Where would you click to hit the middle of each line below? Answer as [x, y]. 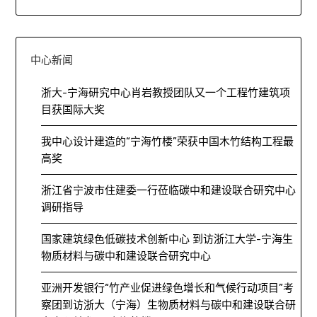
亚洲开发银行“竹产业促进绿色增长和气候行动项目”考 [168, 288]
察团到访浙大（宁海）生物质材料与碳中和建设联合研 [169, 305]
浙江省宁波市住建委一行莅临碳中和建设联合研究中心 [169, 191]
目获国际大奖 [73, 110]
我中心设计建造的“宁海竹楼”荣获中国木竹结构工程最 [168, 142]
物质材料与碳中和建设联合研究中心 [126, 257]
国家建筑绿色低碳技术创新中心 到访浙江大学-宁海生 [167, 240]
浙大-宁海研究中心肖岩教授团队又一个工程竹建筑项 [166, 93]
